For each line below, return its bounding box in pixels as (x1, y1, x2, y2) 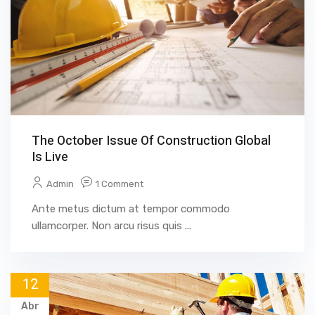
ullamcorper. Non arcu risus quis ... (32, 219, 191, 232)
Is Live (32, 147, 68, 167)
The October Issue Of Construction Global (32, 131, 271, 150)
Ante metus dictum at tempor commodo (32, 202, 230, 215)
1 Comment (96, 178, 143, 189)
